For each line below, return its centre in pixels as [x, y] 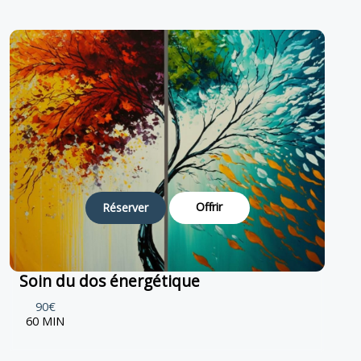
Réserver [126, 208]
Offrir [210, 206]
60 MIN [45, 321]
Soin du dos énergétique [110, 280]
